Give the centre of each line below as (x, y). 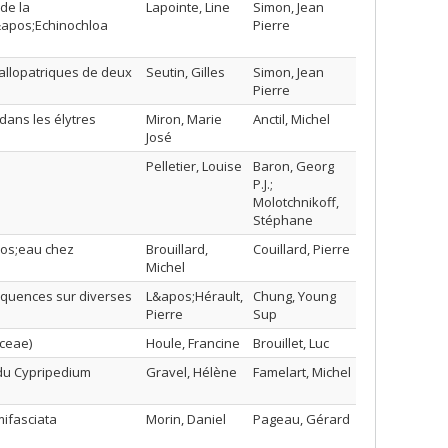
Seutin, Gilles (185, 72)
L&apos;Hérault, (194, 296)
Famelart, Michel (302, 372)
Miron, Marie (184, 119)
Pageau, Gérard (301, 419)
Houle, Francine (193, 343)
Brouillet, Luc (291, 343)
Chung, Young (294, 296)
